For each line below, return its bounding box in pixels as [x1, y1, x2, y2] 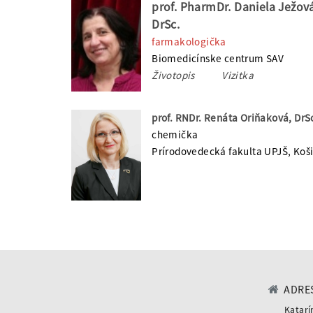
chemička [152, 127, 198, 141]
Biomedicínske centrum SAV [152, 51, 284, 65]
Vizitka [221, 68, 254, 82]
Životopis [152, 68, 198, 82]
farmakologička [152, 34, 226, 48]
